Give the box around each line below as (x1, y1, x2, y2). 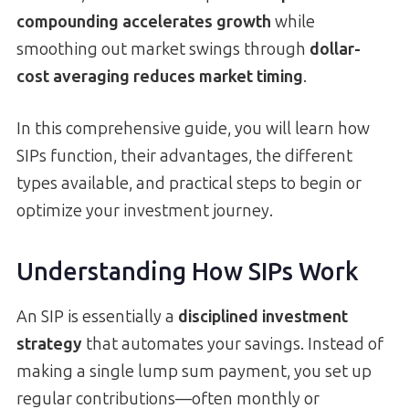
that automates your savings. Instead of (82, 333, 383, 354)
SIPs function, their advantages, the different (16, 145, 352, 166)
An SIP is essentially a (16, 306, 178, 327)
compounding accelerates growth (16, 11, 271, 32)
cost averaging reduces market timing (16, 66, 303, 87)
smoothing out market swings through (16, 38, 309, 59)
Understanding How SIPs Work (16, 257, 359, 288)
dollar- (309, 38, 361, 59)
